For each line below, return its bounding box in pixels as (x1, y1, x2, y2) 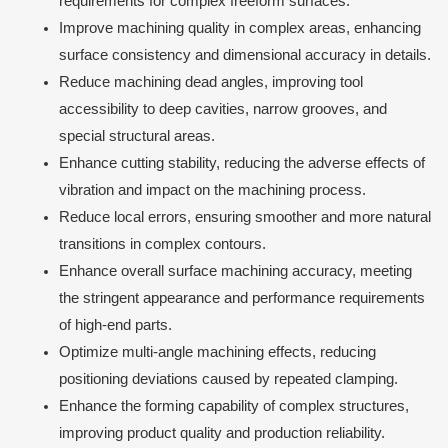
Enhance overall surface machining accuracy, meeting (58, 263, 412, 280)
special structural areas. (58, 128, 215, 145)
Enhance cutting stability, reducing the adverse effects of (58, 155, 425, 172)
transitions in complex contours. (58, 236, 266, 253)
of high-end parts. (58, 317, 172, 334)
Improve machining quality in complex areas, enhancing (58, 20, 421, 37)
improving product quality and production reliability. (58, 425, 385, 442)
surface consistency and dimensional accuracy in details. (58, 47, 431, 64)
